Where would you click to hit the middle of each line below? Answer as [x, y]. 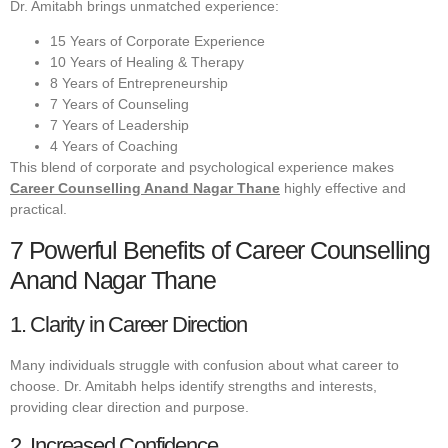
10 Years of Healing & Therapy [147, 62]
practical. [38, 209]
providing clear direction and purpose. [129, 406]
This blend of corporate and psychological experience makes [202, 167]
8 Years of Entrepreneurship [139, 83]
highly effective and [343, 188]
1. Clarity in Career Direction [128, 324]
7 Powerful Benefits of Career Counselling [220, 249]
